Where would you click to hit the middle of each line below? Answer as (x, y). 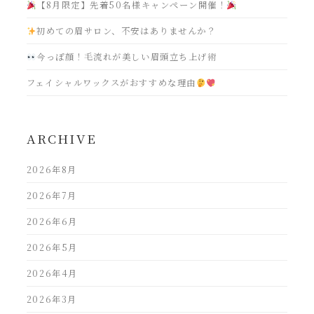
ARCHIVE (61, 139)
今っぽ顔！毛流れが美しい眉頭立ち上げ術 (127, 57)
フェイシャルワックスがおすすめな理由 (111, 83)
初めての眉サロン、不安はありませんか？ (127, 31)
